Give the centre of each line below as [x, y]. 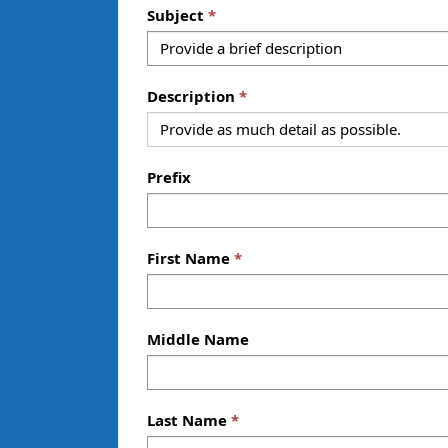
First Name [188, 257]
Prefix [169, 176]
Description [191, 95]
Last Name [187, 419]
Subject [175, 14]
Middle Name [198, 338]
